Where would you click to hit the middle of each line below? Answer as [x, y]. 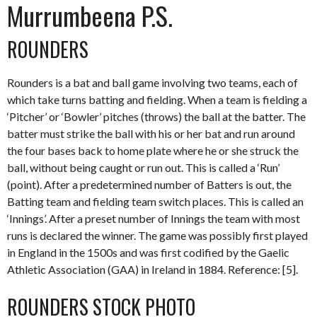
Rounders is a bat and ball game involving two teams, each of [152, 82]
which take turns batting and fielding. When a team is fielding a [157, 99]
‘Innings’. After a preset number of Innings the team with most [154, 218]
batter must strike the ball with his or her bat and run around [151, 133]
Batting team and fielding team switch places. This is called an [155, 201]
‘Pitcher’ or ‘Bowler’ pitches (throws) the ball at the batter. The [156, 116]
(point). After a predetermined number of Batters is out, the [149, 184]
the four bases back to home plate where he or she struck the [153, 150]
